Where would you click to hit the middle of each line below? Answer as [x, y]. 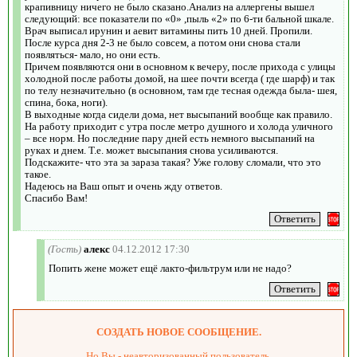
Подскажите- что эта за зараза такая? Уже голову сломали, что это [173, 162]
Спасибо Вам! [56, 198]
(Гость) [65, 249]
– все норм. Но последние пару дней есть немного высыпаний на [170, 138]
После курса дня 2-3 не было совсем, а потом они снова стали [163, 42]
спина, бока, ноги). [66, 102]
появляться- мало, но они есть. [92, 54]
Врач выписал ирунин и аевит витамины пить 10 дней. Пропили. [169, 30]
